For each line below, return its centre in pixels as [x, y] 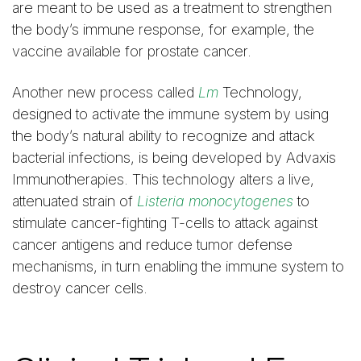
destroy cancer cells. [80, 288]
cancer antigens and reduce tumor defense [152, 244]
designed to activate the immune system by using [170, 114]
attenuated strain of [75, 201]
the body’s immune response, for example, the [163, 30]
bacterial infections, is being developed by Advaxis [174, 157]
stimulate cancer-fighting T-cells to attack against [165, 222]
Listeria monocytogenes [215, 201]
